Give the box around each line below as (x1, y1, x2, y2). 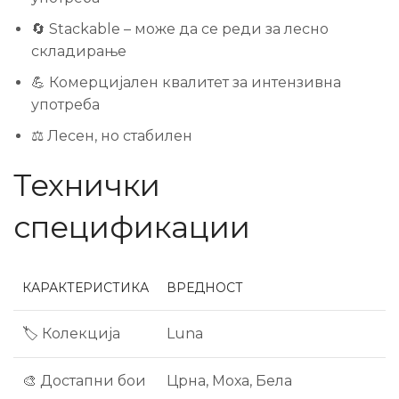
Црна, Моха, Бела (167, 372, 292, 389)
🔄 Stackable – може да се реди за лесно (31, 20, 329, 37)
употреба (31, 96, 100, 113)
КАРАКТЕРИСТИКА (22, 280, 149, 296)
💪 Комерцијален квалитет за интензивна (31, 74, 341, 91)
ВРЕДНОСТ (167, 280, 243, 296)
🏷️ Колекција (22, 325, 120, 342)
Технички (13, 167, 160, 204)
